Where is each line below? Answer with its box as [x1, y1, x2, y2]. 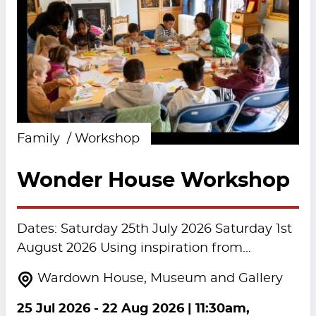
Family [16, 133, 63, 146]
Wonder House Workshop [16, 171, 290, 192]
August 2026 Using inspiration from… [16, 242, 251, 255]
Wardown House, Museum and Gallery [37, 272, 283, 286]
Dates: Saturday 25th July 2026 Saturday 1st [16, 223, 292, 236]
